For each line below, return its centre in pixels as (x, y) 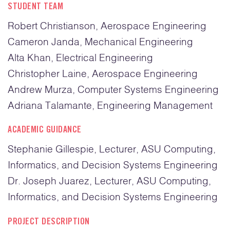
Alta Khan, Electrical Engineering (80, 58)
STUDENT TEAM (35, 7)
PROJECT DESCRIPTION (49, 222)
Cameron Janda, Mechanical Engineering (100, 42)
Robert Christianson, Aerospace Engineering (107, 26)
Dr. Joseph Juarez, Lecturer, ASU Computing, (109, 181)
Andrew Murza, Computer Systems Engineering (113, 90)
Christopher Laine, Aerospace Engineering (103, 74)
